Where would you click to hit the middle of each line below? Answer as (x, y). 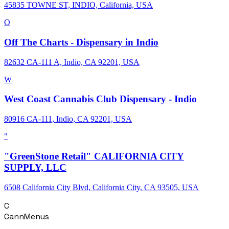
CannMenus (27, 216)
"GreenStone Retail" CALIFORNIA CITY (94, 156)
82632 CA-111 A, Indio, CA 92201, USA (72, 62)
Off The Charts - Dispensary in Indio (81, 42)
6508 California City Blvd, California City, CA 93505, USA (101, 187)
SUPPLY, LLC (35, 167)
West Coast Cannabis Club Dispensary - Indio (100, 99)
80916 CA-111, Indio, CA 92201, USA (68, 119)
